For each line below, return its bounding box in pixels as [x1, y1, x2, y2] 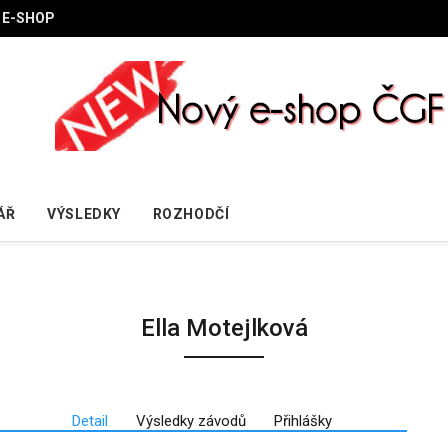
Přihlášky [273, 411, 332, 430]
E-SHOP [2, 10, 55, 26]
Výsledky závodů [135, 411, 246, 430]
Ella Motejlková [140, 313, 308, 342]
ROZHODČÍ [152, 205, 230, 222]
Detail [71, 411, 108, 430]
